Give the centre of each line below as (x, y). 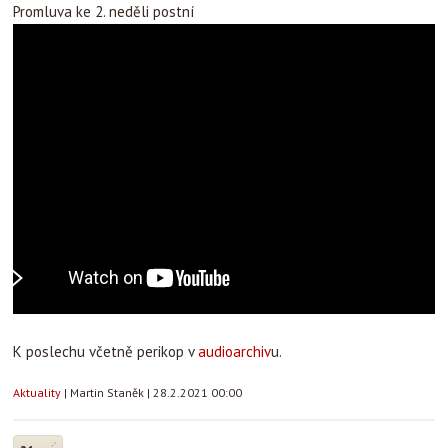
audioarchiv (234, 351)
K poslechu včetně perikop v (105, 351)
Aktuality (37, 392)
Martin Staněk (108, 392)
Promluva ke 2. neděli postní (103, 11)
